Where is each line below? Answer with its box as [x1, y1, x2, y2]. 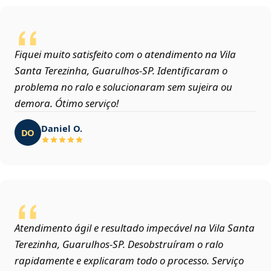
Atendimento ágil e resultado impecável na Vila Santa [15, 221, 255, 235]
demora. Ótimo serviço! [15, 96, 119, 111]
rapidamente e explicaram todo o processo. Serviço [15, 253, 244, 268]
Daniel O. [41, 122, 82, 134]
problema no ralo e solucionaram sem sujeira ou [15, 80, 232, 94]
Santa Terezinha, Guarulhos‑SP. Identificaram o [15, 64, 227, 78]
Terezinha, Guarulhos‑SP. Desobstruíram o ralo [15, 237, 223, 252]
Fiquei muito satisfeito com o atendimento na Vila [15, 47, 236, 62]
